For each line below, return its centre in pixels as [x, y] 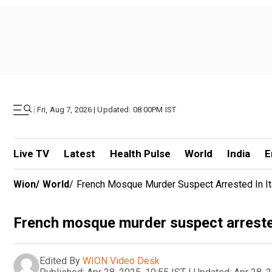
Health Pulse [140, 154]
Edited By [60, 260]
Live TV [31, 154]
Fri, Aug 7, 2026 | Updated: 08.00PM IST [107, 110]
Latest [79, 154]
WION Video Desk [121, 260]
